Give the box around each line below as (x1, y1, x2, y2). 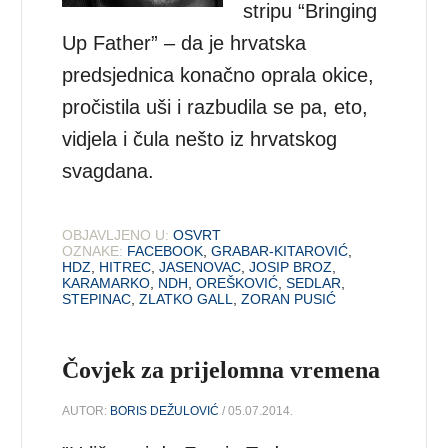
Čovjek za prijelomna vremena (62, 357, 381, 384)
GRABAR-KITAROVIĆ (211, 243, 349, 260)
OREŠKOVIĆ (196, 275, 279, 292)
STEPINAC (62, 291, 132, 308)
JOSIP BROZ (249, 259, 333, 276)
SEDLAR (286, 275, 342, 292)
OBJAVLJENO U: (62, 227, 170, 244)
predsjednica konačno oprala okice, (62, 64, 375, 87)
